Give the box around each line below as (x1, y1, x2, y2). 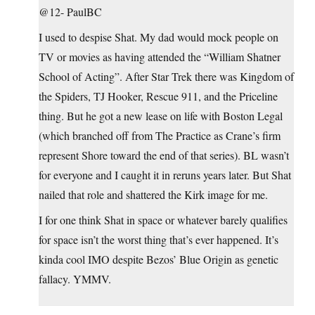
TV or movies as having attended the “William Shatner (39, 49, 281, 65)
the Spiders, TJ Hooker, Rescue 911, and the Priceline (39, 89, 278, 104)
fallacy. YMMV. (39, 271, 111, 287)
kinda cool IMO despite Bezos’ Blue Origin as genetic (39, 252, 278, 267)
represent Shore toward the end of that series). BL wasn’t (39, 148, 289, 163)
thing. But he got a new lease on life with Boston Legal (39, 108, 283, 124)
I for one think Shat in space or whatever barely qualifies (39, 212, 288, 228)
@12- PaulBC (39, 4, 102, 20)
